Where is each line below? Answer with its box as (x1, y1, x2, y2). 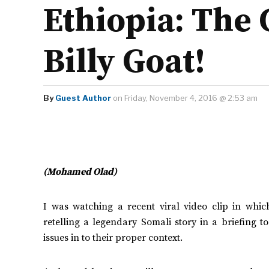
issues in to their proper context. (43, 231, 183, 244)
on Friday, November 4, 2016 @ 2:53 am (111, 93, 258, 103)
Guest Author (55, 93, 111, 103)
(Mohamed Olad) (43, 166, 117, 178)
